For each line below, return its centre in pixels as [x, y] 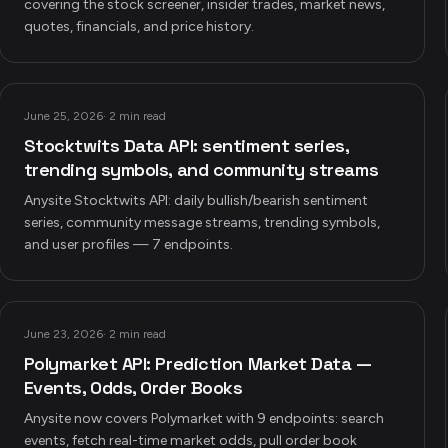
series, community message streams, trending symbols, [201, 222]
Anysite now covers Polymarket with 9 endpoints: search [203, 418]
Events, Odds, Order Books [133, 387]
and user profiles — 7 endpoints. [128, 244]
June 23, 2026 [63, 334]
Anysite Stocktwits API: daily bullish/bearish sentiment [195, 200]
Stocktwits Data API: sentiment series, [186, 145]
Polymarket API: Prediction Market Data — [197, 363]
